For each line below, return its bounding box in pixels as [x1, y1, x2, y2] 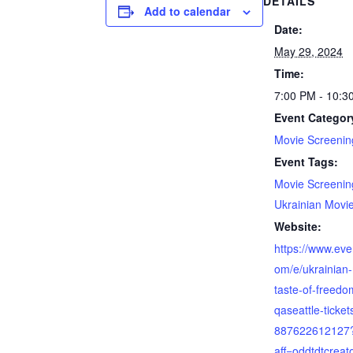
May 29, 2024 [274, 43, 344, 59]
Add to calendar [144, 3, 231, 19]
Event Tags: [274, 154, 339, 169]
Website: [274, 218, 322, 234]
